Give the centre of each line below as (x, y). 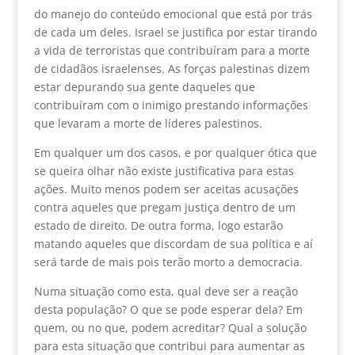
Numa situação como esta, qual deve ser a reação (166, 291)
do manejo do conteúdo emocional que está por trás (173, 13)
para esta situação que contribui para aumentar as (169, 345)
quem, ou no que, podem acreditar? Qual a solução (170, 327)
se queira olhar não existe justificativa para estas (164, 170)
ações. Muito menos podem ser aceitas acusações (166, 189)
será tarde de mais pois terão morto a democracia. (168, 261)
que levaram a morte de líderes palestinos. (148, 123)
